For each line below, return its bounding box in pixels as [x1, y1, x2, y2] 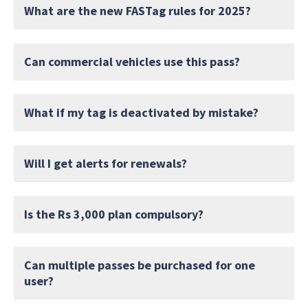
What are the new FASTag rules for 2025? [24, 2, 251, 19]
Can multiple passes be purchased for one [24, 256, 255, 273]
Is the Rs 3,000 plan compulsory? [24, 206, 203, 222]
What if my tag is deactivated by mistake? [24, 104, 258, 120]
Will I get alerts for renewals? [24, 155, 187, 171]
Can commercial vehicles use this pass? [24, 53, 240, 69]
